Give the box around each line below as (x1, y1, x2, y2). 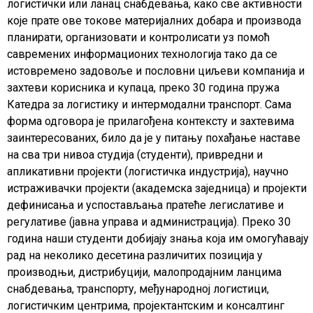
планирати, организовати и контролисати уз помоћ (7, 31, 270, 45)
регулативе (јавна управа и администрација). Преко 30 (7, 215, 291, 229)
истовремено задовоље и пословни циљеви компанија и (7, 64, 305, 78)
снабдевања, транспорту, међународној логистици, (7, 282, 269, 296)
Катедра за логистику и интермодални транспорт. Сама (7, 98, 291, 112)
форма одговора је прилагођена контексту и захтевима (7, 115, 294, 129)
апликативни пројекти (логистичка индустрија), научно (7, 165, 289, 179)
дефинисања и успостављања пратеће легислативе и (7, 198, 284, 212)
